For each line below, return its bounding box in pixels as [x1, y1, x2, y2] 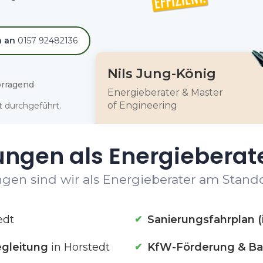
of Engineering [107, 100, 177, 111]
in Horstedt [48, 241, 110, 254]
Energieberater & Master [107, 87, 223, 98]
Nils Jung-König [107, 65, 216, 82]
